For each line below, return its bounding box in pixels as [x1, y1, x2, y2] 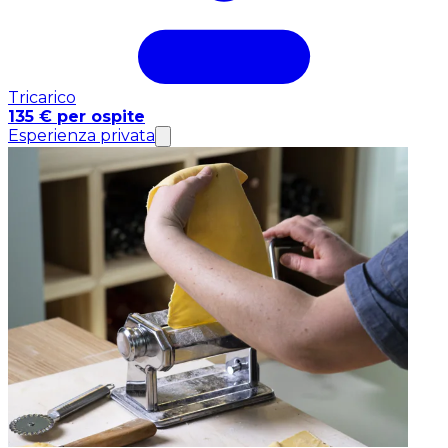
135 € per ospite [8, 106, 145, 126]
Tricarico [8, 87, 76, 107]
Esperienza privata [8, 125, 155, 145]
